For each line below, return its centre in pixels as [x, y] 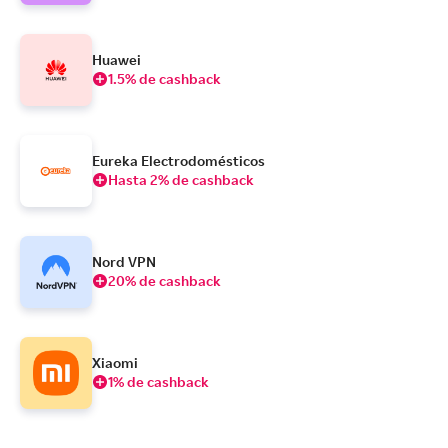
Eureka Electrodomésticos [178, 160]
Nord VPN [124, 261]
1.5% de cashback [164, 78]
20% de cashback [164, 280]
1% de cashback [158, 381]
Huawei [116, 59]
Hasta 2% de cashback [181, 179]
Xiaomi [115, 362]
